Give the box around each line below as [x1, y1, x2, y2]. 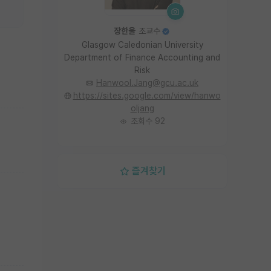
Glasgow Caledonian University [81, 40, 203, 50]
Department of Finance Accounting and [64, 53, 220, 62]
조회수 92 [131, 116, 165, 126]
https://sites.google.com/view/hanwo [73, 91, 221, 100]
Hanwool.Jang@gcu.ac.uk [96, 78, 198, 88]
